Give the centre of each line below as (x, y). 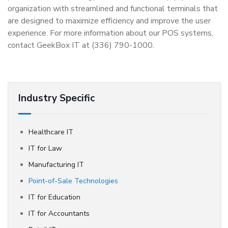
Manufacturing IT (56, 165)
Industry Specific (56, 98)
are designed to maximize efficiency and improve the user (109, 21)
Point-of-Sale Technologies (73, 181)
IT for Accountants (59, 213)
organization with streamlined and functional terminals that (113, 9)
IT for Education (54, 197)
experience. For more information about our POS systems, (110, 33)
